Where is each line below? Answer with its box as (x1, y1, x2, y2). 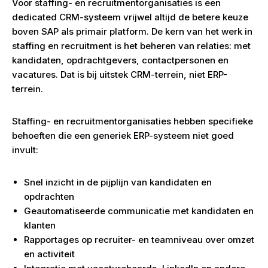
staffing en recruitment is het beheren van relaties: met (12, 40, 251, 51)
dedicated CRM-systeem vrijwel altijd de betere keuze (12, 11, 248, 23)
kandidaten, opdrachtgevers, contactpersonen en (12, 54, 229, 66)
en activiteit (24, 248, 75, 260)
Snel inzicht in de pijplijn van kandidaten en (24, 176, 212, 188)
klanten (24, 220, 56, 231)
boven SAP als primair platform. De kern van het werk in (12, 26, 252, 37)
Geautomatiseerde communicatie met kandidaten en (24, 205, 254, 217)
